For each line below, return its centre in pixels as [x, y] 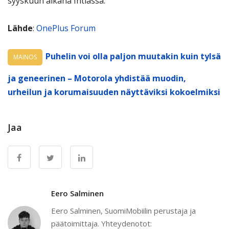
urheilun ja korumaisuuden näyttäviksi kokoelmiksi [114, 92]
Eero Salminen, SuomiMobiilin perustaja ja [123, 211]
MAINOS [25, 57]
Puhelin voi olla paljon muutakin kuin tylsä [133, 56]
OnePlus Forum [66, 28]
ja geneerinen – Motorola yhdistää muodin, [97, 78]
